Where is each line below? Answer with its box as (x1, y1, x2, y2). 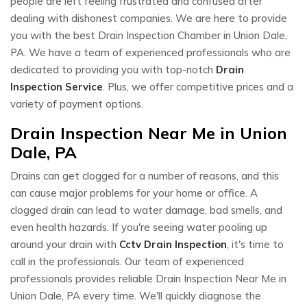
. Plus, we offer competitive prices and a (103, 79, 293, 93)
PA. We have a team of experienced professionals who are (10, 45, 291, 59)
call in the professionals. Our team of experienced (10, 254, 244, 268)
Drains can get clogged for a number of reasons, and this (10, 169, 279, 182)
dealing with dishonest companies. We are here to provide (10, 11, 287, 25)
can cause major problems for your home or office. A (10, 186, 258, 199)
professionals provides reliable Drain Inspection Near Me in (10, 271, 286, 285)
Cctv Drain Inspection (119, 237, 227, 251)
